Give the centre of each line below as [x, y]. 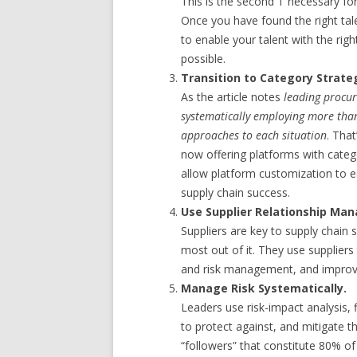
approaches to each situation [254, 135]
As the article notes [233, 96]
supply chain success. [236, 192]
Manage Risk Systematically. [264, 288]
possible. [204, 58]
